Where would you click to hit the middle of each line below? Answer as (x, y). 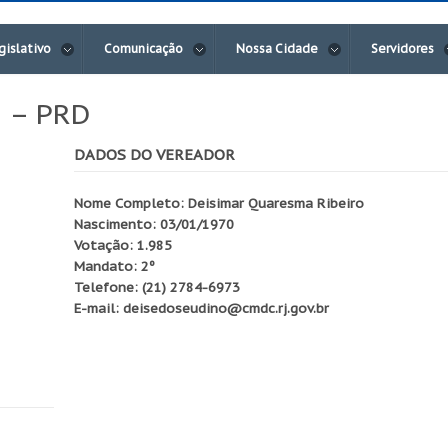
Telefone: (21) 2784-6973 (157, 287)
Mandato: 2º (114, 266)
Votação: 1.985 (123, 245)
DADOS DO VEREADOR (154, 155)
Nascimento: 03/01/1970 (154, 224)
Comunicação (143, 49)
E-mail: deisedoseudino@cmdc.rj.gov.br (201, 308)
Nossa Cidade (277, 49)
